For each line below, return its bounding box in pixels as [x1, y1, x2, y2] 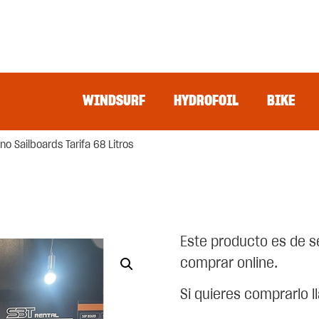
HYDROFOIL [174, 94, 239, 109]
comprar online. [179, 256, 278, 271]
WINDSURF [83, 94, 145, 109]
